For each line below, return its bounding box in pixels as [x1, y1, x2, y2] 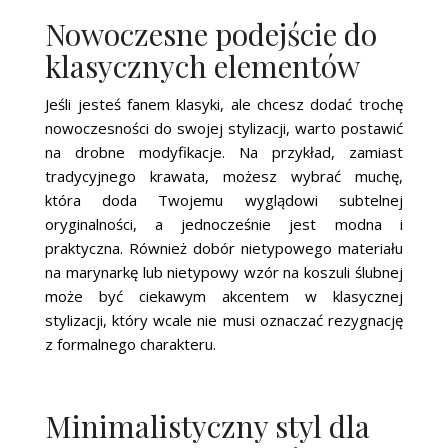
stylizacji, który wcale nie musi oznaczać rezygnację [45, 309, 403, 330]
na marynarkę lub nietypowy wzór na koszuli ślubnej [45, 261, 403, 282]
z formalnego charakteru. [45, 333, 217, 354]
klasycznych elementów [45, 45, 361, 86]
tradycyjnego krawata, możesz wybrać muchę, [45, 165, 403, 186]
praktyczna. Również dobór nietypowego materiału [45, 237, 403, 258]
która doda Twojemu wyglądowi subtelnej [45, 189, 403, 210]
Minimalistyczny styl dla [45, 405, 371, 446]
